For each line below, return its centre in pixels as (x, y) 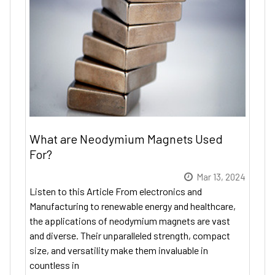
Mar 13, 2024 (221, 176)
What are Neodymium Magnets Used (126, 138)
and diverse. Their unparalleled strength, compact (130, 235)
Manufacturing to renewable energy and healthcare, (133, 206)
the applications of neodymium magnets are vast (130, 220)
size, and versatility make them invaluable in (119, 250)
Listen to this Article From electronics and (116, 191)
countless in (54, 265)
